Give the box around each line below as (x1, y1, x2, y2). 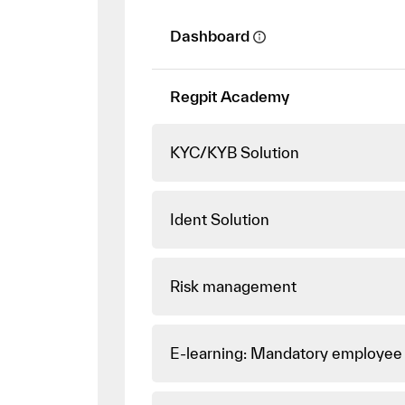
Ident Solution (169, 211, 269, 229)
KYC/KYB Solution (169, 144, 299, 162)
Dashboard (169, 27, 250, 45)
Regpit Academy (169, 88, 289, 106)
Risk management (169, 278, 297, 296)
